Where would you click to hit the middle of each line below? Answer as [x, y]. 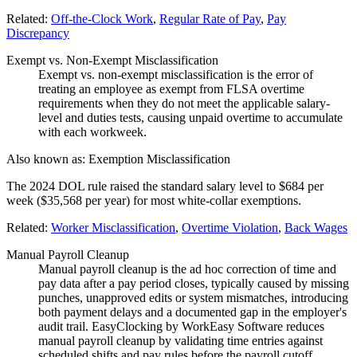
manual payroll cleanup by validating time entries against [180, 340]
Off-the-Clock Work [102, 18]
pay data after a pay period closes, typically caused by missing [194, 283]
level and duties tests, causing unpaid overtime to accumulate [190, 117]
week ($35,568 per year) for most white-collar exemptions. [154, 200]
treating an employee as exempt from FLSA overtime [171, 88]
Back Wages [316, 227]
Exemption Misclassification [159, 159]
